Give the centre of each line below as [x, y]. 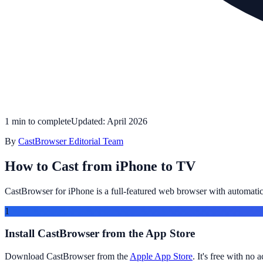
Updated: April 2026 [109, 121]
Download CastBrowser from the [67, 257]
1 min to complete [38, 121]
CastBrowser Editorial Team [71, 141]
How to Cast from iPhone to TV [100, 166]
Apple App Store [161, 257]
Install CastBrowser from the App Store [100, 234]
